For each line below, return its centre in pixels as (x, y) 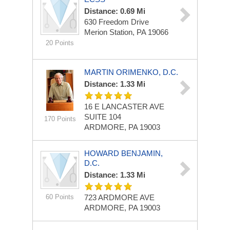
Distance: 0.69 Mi (115, 11)
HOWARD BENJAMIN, (123, 153)
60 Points (60, 197)
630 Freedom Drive (117, 22)
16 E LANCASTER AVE (124, 107)
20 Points (60, 43)
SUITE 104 (103, 117)
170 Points (60, 119)
